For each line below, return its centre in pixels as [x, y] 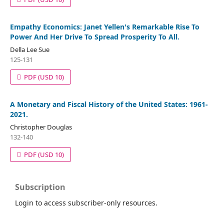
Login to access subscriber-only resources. [86, 202]
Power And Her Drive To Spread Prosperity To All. [94, 36]
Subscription [40, 187]
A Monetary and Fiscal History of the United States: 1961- [109, 104]
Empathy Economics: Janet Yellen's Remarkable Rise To [104, 26]
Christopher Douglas [41, 127]
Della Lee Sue [29, 49]
